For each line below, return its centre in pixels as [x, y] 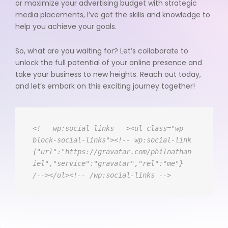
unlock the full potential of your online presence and [109, 63]
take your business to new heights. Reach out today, [108, 75]
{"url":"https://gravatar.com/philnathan [112, 152]
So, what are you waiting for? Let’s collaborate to [102, 51]
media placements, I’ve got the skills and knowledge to [113, 15]
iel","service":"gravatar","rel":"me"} [108, 164]
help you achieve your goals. [66, 27]
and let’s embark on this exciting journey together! [105, 86]
